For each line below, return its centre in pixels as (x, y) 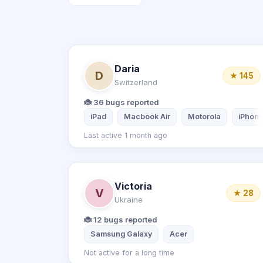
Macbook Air (147, 117)
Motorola (204, 117)
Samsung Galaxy (121, 234)
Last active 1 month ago (126, 135)
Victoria (133, 186)
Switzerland (136, 82)
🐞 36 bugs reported (122, 102)
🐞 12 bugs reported (121, 220)
